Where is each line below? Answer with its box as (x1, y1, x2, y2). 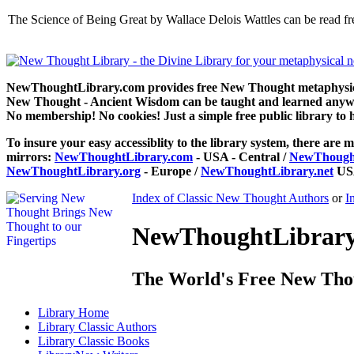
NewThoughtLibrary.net (201, 164, 333, 178)
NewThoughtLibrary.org (6, 164, 141, 178)
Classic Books (78, 333, 149, 348)
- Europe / (141, 164, 201, 178)
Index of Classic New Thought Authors (132, 191, 329, 205)
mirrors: (6, 150, 55, 164)
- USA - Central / (193, 150, 289, 164)
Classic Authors (78, 319, 156, 333)
